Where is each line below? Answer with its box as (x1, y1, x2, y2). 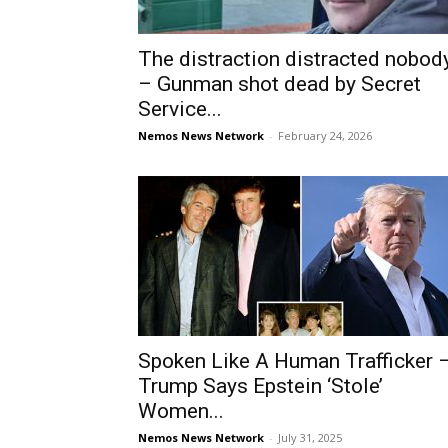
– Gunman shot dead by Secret (138, 72, 421, 96)
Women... (138, 399, 224, 423)
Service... (138, 97, 222, 121)
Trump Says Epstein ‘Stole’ (138, 374, 383, 398)
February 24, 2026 (278, 128, 372, 143)
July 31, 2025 (278, 430, 342, 445)
